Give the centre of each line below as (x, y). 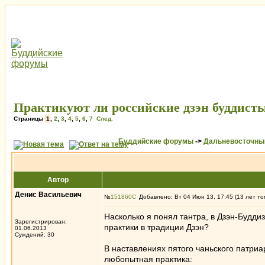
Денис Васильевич (48, 195)
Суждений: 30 (35, 235)
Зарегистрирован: (41, 222)
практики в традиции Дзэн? (156, 227)
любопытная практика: (148, 259)
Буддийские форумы (156, 141)
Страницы (30, 119)
